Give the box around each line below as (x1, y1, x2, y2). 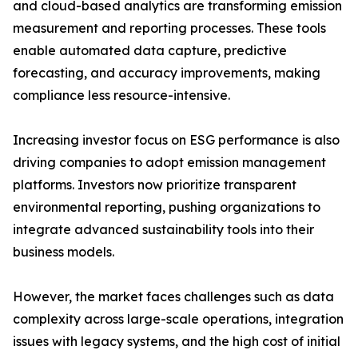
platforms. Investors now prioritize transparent (13, 177, 296, 193)
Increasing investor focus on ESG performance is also (13, 132, 340, 149)
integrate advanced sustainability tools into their (13, 221, 314, 238)
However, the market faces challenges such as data (13, 288, 334, 305)
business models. (13, 244, 114, 261)
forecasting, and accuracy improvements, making (13, 65, 320, 82)
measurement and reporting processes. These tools (13, 20, 326, 37)
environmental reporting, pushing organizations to (13, 199, 320, 216)
